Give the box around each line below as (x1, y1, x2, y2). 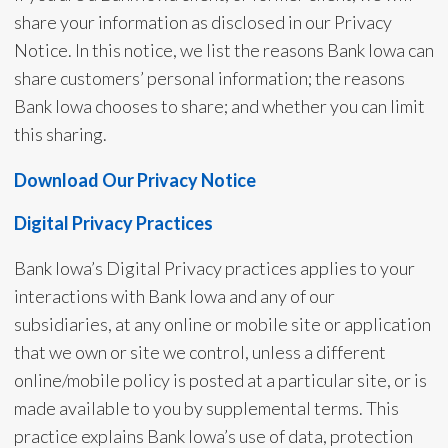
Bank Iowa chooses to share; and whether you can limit (13, 95, 425, 117)
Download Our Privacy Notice (13, 169, 256, 191)
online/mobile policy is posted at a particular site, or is (13, 369, 427, 391)
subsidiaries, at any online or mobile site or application (13, 313, 431, 335)
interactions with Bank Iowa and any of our (13, 285, 335, 307)
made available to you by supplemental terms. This (13, 397, 399, 419)
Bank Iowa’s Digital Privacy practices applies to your (13, 257, 415, 279)
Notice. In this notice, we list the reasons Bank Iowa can (13, 39, 434, 61)
